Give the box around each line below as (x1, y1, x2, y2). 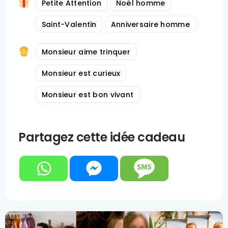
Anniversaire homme (110, 19, 190, 30)
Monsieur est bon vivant (41, 90, 134, 100)
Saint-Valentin (41, 19, 97, 30)
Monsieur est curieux (41, 68, 121, 78)
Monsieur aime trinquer (41, 47, 130, 57)
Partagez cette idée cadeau (18, 129, 185, 146)
